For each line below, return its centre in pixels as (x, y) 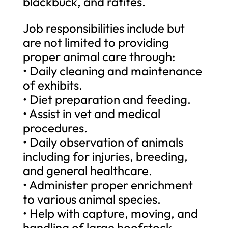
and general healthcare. (87, 170)
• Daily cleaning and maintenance (112, 70)
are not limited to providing (96, 42)
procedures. (55, 127)
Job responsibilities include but (104, 28)
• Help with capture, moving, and (110, 213)
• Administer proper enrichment (108, 184)
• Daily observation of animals (103, 142)
